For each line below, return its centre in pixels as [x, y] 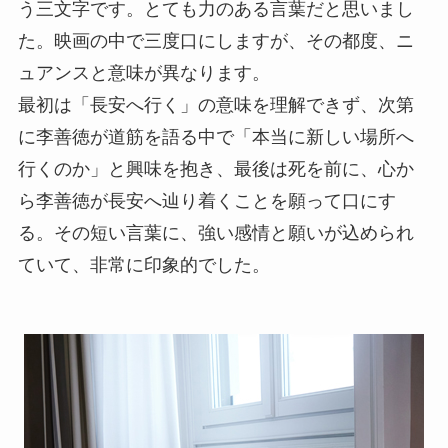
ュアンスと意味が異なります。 [143, 72]
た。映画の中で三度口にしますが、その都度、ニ [215, 40]
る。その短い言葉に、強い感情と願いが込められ [215, 232]
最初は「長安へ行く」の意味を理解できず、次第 [215, 104]
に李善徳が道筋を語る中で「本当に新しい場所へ [215, 136]
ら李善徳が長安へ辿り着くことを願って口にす [206, 200]
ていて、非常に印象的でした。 [143, 264]
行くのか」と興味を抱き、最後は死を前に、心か [215, 168]
